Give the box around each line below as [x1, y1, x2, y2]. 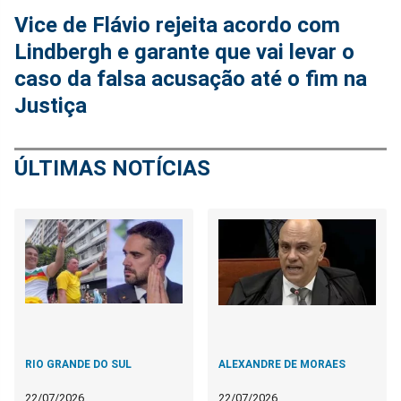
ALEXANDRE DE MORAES [218, 358, 346, 371]
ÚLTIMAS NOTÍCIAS [14, 156, 210, 182]
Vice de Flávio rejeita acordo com [14, 13, 340, 38]
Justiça [14, 93, 87, 119]
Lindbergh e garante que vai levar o [14, 39, 354, 65]
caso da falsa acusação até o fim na [14, 66, 367, 92]
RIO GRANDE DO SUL [25, 358, 132, 371]
